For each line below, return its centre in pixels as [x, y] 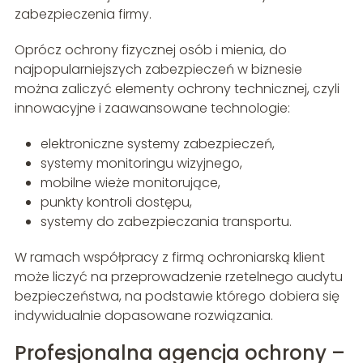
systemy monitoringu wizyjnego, [141, 164]
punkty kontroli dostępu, [116, 203]
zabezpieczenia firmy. [83, 15]
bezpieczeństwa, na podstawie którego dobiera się [177, 297]
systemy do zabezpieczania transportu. [166, 222]
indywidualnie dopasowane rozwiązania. [143, 316]
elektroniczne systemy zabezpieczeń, [157, 144]
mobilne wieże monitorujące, [130, 183]
